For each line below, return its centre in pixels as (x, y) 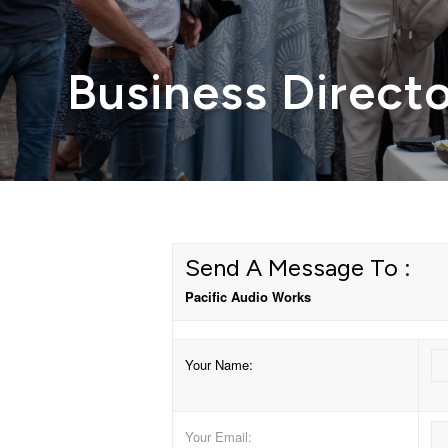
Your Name (217, 365)
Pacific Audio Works (248, 297)
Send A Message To (291, 268)
